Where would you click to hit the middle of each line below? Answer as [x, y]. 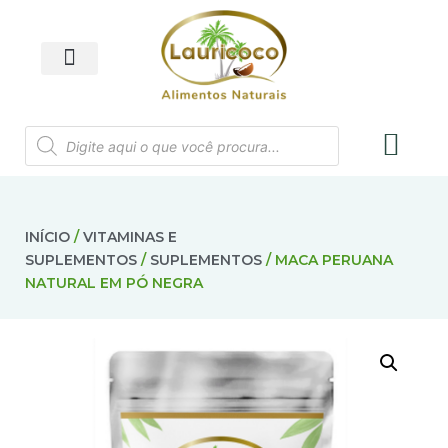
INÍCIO [47, 237]
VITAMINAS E [130, 237]
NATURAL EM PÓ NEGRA [114, 283]
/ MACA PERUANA [327, 260]
